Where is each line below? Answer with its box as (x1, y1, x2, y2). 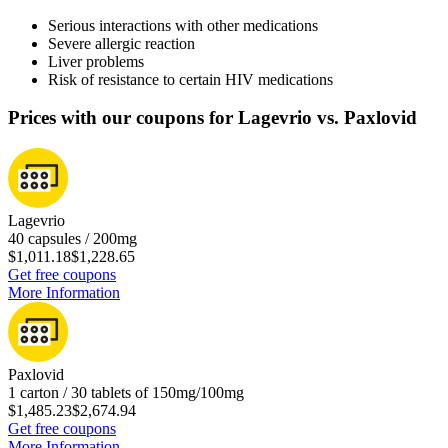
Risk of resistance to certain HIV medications (48, 70, 333, 88)
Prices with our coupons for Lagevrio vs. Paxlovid (8, 107, 417, 129)
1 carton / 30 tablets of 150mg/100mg (8, 384, 244, 402)
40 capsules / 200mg (8, 230, 137, 248)
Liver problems (48, 52, 144, 70)
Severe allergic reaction (48, 34, 195, 52)
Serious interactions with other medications (48, 16, 318, 34)
